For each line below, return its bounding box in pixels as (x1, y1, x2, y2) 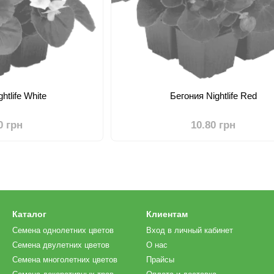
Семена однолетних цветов (12, 226, 114, 235)
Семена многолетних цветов (12, 255, 117, 264)
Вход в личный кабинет (146, 226, 233, 235)
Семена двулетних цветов (12, 240, 109, 250)
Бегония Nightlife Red (169, 91, 257, 101)
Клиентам (146, 209, 188, 219)
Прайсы (146, 255, 174, 264)
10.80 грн (191, 119, 236, 131)
